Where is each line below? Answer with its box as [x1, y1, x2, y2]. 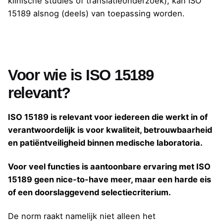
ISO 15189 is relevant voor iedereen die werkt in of [8, 111, 208, 122]
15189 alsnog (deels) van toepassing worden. [8, 8, 185, 19]
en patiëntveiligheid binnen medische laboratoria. [8, 137, 203, 148]
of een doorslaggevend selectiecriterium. [8, 187, 171, 197]
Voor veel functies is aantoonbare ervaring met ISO [8, 161, 211, 171]
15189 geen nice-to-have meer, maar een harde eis [8, 174, 211, 184]
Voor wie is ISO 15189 [8, 66, 154, 84]
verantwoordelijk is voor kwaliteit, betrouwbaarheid [8, 124, 212, 135]
